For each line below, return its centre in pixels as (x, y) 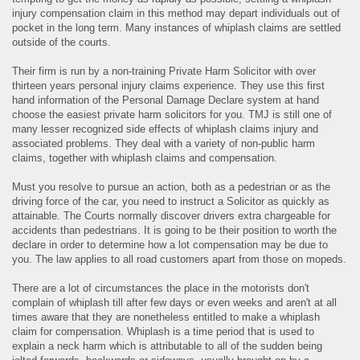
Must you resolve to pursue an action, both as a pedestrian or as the (172, 187)
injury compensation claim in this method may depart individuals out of (176, 14)
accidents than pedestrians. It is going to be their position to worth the (175, 231)
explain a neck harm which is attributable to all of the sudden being (168, 346)
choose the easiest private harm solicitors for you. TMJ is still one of (172, 115)
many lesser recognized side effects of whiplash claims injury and (166, 129)
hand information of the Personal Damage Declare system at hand (166, 100)
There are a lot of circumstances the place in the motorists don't (161, 288)
